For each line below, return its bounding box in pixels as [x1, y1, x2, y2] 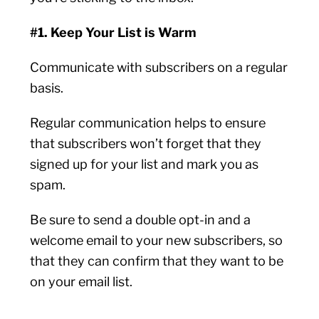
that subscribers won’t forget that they [30, 136, 262, 151]
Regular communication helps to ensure [30, 115, 266, 130]
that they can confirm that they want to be [30, 253, 284, 268]
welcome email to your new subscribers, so [30, 233, 283, 248]
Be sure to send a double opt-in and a [30, 212, 251, 227]
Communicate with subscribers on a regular [30, 60, 288, 75]
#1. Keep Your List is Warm [30, 25, 200, 40]
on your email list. [30, 274, 136, 289]
